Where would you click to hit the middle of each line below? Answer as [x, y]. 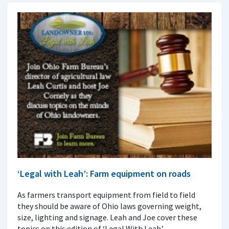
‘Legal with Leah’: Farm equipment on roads [104, 174]
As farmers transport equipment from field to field [106, 195]
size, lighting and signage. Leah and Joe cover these [107, 217]
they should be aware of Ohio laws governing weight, [109, 206]
